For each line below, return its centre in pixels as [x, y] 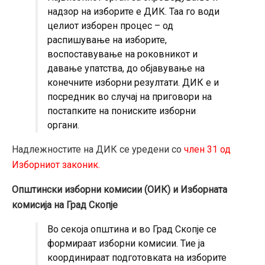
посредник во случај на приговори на [130, 97]
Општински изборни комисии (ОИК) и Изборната [119, 190]
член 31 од [207, 150]
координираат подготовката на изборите [137, 258]
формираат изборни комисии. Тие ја [126, 244]
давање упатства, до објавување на [126, 69]
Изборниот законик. [57, 165]
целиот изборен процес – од [110, 26]
